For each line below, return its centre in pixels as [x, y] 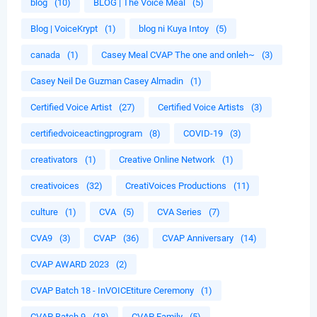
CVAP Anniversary [198, 238]
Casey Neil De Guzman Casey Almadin [107, 81]
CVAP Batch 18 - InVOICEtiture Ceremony [112, 291]
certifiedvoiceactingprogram [86, 134]
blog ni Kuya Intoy [174, 29]
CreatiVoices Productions [176, 186]
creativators [54, 160]
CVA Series [179, 212]
